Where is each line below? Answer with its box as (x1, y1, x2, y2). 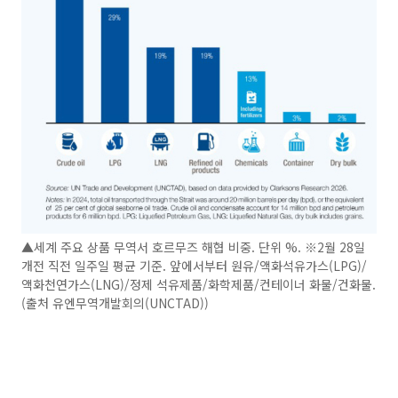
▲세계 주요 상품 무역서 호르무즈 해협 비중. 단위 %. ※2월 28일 (21, 237, 365, 256)
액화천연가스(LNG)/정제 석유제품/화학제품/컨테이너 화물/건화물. (21, 275, 376, 293)
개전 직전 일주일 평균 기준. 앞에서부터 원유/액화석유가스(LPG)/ (21, 256, 367, 275)
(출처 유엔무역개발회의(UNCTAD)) (21, 293, 209, 312)
